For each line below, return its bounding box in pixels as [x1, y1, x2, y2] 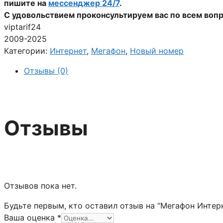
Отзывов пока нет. [4, 180, 77, 191]
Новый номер [130, 45, 184, 56]
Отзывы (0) [24, 65, 68, 76]
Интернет [50, 45, 87, 56]
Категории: [4, 45, 50, 56]
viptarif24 [4, 21, 41, 32]
